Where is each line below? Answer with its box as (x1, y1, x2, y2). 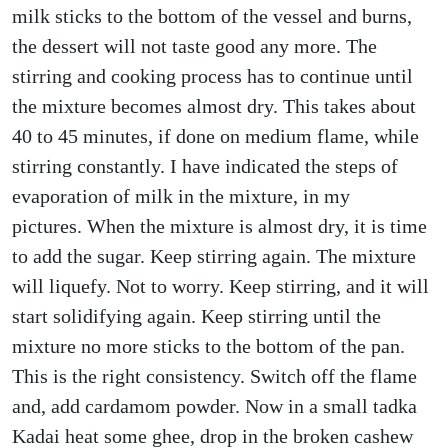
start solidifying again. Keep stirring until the (12, 305, 381, 327)
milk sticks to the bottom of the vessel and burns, (12, 5, 412, 27)
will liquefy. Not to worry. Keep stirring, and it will (12, 275, 429, 297)
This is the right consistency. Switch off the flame (12, 365, 417, 387)
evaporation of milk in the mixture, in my (12, 185, 350, 207)
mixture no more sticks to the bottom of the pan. (12, 335, 405, 357)
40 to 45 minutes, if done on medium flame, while (12, 125, 419, 147)
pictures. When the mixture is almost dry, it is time (12, 215, 427, 237)
